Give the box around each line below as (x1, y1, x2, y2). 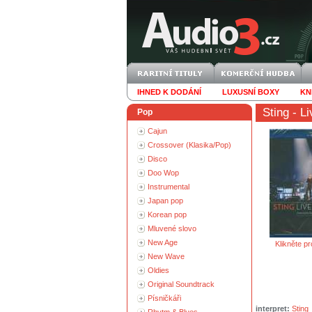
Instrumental (148, 182, 189, 191)
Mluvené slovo (148, 224, 196, 233)
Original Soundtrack (148, 280, 214, 288)
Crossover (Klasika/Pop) (148, 141, 231, 149)
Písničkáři (148, 294, 181, 302)
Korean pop (148, 210, 187, 219)
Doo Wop (148, 169, 179, 177)
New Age (148, 238, 178, 247)
